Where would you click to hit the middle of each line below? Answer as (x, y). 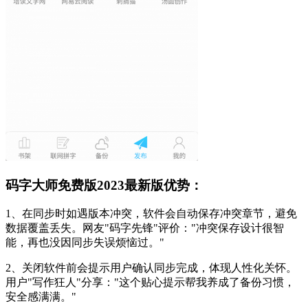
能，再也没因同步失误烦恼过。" (85, 243)
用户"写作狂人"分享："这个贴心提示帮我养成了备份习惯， (150, 283)
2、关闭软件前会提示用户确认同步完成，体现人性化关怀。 (151, 268)
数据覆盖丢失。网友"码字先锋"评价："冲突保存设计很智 (145, 228)
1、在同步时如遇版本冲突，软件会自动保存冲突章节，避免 (151, 214)
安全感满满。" (41, 297)
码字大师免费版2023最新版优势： (104, 185)
